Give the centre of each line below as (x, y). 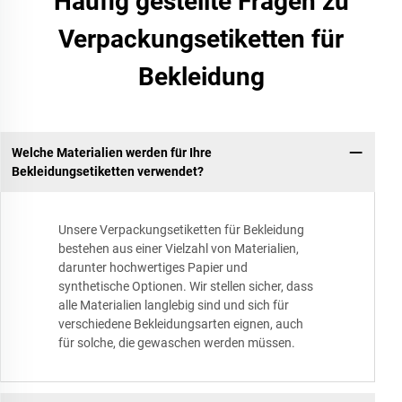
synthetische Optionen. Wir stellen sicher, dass (186, 287)
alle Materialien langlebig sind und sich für (174, 306)
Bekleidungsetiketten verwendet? (107, 171)
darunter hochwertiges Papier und (153, 268)
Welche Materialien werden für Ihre (111, 152)
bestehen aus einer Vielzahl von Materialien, (179, 249)
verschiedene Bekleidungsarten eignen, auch (181, 324)
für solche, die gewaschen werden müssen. (177, 343)
